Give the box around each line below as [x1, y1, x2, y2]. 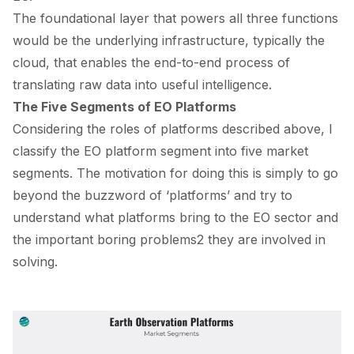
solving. [13, 253, 58, 269]
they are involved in [204, 231, 326, 247]
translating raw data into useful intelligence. [13, 76, 272, 92]
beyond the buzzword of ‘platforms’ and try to [13, 186, 292, 203]
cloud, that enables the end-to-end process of [13, 54, 290, 70]
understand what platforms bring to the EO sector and [13, 209, 338, 225]
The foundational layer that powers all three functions [13, 9, 338, 26]
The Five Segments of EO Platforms [13, 98, 236, 115]
